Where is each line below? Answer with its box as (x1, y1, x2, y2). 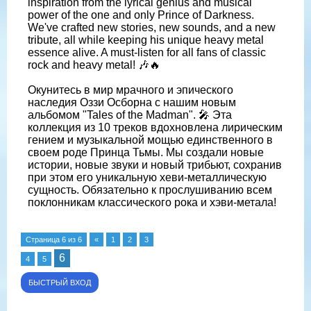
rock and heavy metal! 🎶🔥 (28, 58, 160, 71)
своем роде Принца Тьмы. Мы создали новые (28, 146, 264, 158)
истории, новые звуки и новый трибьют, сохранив (28, 158, 282, 171)
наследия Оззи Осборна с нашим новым (28, 96, 236, 108)
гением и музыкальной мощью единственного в (28, 133, 273, 146)
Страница (26, 235, 62, 244)
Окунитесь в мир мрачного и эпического (28, 83, 233, 96)
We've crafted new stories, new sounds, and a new (28, 21, 276, 33)
